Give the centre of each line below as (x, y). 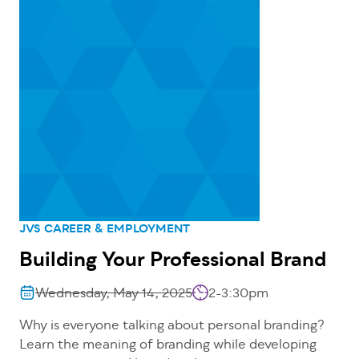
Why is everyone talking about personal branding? (172, 327)
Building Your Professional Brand (173, 262)
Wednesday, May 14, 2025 (114, 294)
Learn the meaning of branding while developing (168, 346)
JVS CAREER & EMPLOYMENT (105, 230)
